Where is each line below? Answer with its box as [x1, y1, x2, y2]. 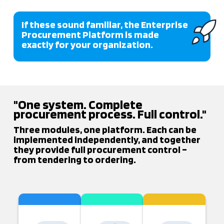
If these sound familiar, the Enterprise [21, 18, 188, 30]
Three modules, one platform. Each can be [13, 123, 196, 135]
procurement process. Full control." [13, 106, 206, 121]
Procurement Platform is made [21, 28, 159, 40]
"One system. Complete [13, 96, 142, 112]
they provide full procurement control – [13, 143, 187, 155]
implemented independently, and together [13, 133, 200, 145]
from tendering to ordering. [13, 153, 136, 165]
